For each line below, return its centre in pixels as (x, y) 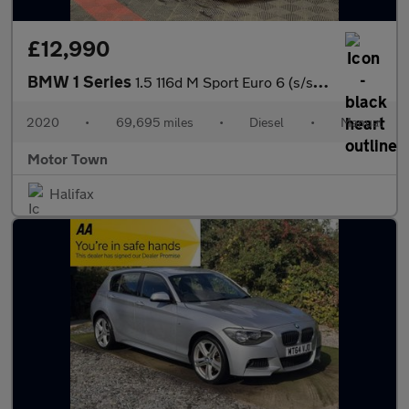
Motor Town (68, 158)
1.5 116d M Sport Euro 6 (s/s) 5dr (224, 82)
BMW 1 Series (81, 81)
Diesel (267, 122)
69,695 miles (154, 122)
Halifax (72, 193)
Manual (361, 122)
